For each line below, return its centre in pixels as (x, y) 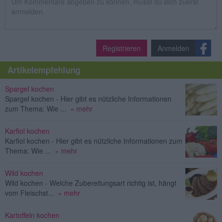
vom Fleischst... (29, 193)
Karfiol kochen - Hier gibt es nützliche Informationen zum (94, 140)
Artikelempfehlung (44, 70)
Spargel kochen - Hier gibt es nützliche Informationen (88, 98)
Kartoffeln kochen (32, 215)
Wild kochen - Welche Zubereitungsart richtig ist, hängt (91, 183)
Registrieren (122, 48)
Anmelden (173, 48)
